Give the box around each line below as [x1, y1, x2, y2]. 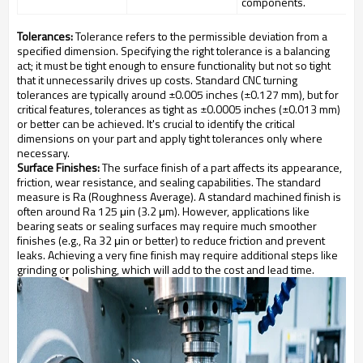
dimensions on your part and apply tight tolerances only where [17, 130, 322, 147]
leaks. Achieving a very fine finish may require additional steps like [17, 246, 338, 264]
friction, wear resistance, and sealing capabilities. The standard [17, 173, 321, 191]
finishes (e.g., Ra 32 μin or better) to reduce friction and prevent [17, 232, 325, 250]
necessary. [17, 144, 70, 162]
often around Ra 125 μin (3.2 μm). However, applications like [17, 203, 310, 220]
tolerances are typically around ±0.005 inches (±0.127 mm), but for [17, 86, 339, 104]
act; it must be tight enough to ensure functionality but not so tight [17, 57, 331, 75]
